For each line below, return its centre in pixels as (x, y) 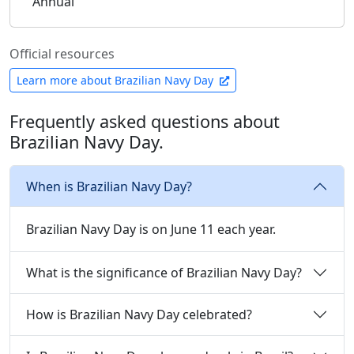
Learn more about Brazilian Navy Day (117, 80)
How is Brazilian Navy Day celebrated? (139, 314)
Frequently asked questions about (145, 121)
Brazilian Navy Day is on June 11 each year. (151, 229)
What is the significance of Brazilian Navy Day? (164, 272)
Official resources (62, 54)
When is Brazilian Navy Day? (109, 186)
